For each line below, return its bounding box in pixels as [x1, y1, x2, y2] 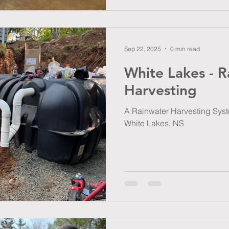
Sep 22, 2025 [124, 44, 161, 53]
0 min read [170, 44, 200, 53]
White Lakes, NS [124, 118, 184, 128]
